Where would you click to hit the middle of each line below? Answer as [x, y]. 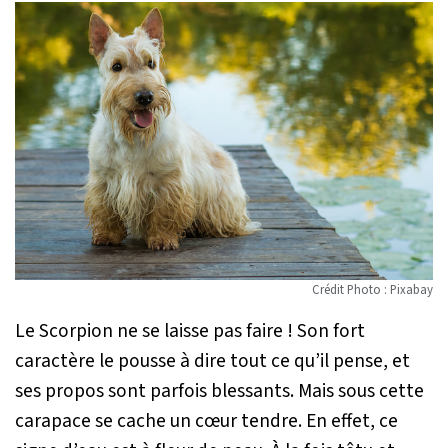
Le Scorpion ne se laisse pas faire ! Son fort [190, 331]
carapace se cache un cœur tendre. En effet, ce [206, 421]
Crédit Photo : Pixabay [372, 290]
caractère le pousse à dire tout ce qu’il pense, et [212, 361]
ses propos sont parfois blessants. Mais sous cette [219, 391]
